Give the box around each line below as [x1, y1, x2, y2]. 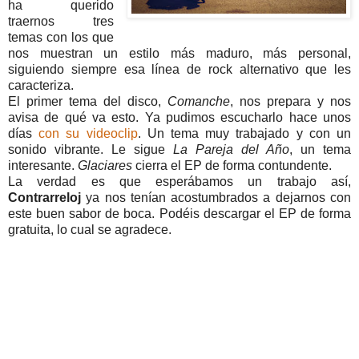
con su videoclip [38, 126, 138, 140]
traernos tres [8, 14, 115, 28]
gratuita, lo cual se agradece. [8, 222, 171, 236]
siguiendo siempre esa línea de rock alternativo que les [8, 62, 351, 76]
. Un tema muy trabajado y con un [137, 126, 352, 140]
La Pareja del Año [173, 142, 289, 156]
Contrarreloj [8, 190, 87, 204]
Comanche [167, 94, 230, 108]
